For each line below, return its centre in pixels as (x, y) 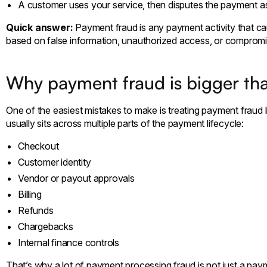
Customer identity (55, 162)
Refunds (36, 210)
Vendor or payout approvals (76, 178)
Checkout (38, 146)
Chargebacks (46, 226)
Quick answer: (40, 27)
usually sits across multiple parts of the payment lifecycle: (125, 123)
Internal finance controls (69, 242)
